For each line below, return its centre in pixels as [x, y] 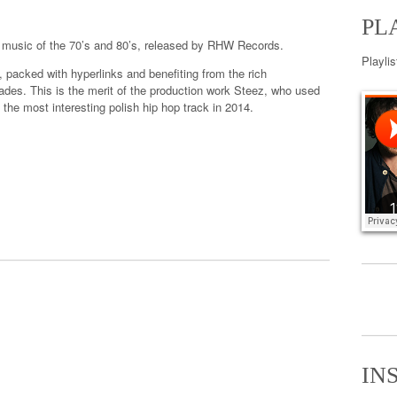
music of [24, 45]
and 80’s [116, 45]
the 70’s [70, 45]
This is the [57, 90]
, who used [292, 90]
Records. [261, 45]
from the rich [234, 74]
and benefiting [163, 74]
